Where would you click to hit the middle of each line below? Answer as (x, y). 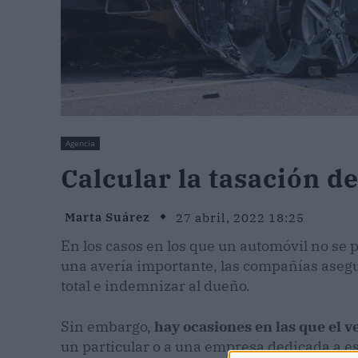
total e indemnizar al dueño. (155, 286)
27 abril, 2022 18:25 (240, 217)
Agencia (80, 143)
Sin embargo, (107, 327)
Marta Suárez (107, 217)
